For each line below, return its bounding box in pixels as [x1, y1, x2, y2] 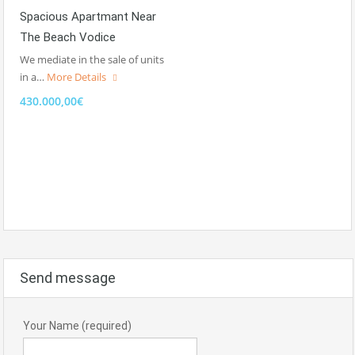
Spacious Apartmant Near [20, 10, 156, 25]
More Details [47, 70, 109, 85]
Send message [20, 269, 116, 287]
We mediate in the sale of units [20, 52, 164, 67]
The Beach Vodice [20, 30, 116, 45]
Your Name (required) [23, 319, 132, 333]
